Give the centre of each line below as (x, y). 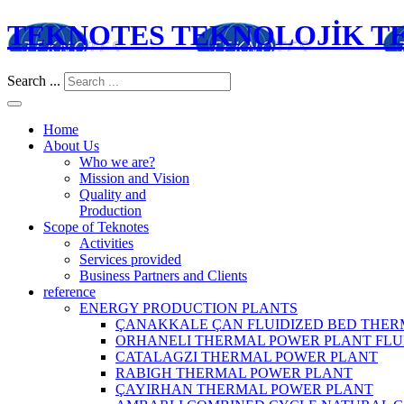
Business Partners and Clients (163, 275)
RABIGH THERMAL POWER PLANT (234, 372)
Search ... (34, 80)
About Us (71, 145)
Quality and (113, 194)
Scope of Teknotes (96, 226)
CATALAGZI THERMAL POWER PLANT (247, 356)
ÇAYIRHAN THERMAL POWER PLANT (244, 389)
